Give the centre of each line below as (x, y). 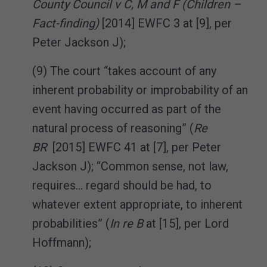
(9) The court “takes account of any (124, 71)
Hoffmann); (62, 242)
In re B (126, 223)
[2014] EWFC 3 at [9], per (167, 23)
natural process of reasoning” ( (113, 128)
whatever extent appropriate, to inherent (137, 204)
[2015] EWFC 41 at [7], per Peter (134, 147)
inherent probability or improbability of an (140, 90)
